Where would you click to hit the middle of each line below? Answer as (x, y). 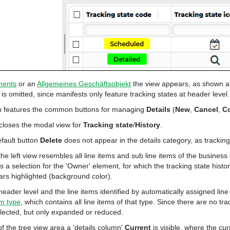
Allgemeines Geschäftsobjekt (84, 84)
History (148, 125)
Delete (51, 140)
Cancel (206, 109)
